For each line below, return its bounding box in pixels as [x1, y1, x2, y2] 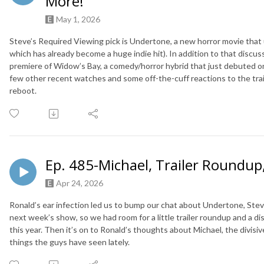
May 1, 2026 [56, 14, 100, 25]
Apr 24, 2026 [56, 178, 103, 189]
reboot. [9, 85, 37, 96]
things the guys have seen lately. [9, 237, 130, 247]
